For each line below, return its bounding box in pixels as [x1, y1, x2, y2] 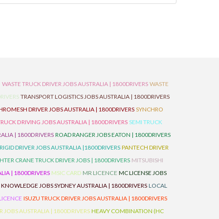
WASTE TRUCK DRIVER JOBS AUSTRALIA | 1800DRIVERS [2, 80, 148, 88]
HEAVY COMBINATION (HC [91, 207, 164, 215]
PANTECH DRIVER [122, 144, 169, 151]
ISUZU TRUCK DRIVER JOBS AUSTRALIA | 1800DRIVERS [23, 195, 167, 202]
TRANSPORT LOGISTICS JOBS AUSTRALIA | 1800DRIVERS [20, 93, 170, 100]
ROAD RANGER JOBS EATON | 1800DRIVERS [55, 131, 171, 138]
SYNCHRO [136, 106, 163, 113]
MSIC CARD [51, 169, 81, 176]
